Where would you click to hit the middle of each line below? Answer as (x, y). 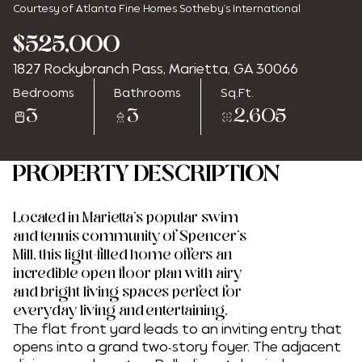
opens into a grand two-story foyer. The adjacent (177, 347)
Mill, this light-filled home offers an (122, 255)
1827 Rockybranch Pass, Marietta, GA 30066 (156, 69)
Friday (100, 76)
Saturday (262, 76)
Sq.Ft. (237, 93)
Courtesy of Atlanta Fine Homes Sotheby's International (157, 9)
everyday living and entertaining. (120, 311)
